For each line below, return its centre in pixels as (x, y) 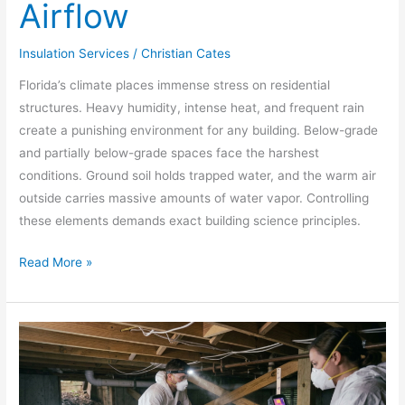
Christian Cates (186, 53)
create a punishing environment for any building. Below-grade (199, 131)
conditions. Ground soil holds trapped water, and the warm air (198, 176)
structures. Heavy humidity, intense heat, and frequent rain (192, 108)
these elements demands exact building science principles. (190, 221)
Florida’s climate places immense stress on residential (175, 85)
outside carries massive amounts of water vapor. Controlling (194, 198)
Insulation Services (75, 53)
